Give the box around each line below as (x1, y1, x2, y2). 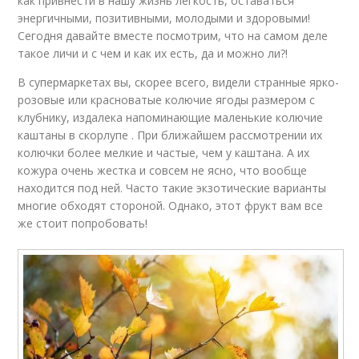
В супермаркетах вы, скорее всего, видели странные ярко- (18, 75, 340, 90)
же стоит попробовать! (18, 216, 148, 231)
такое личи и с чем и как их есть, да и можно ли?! (18, 46, 288, 61)
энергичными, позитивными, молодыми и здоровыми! (18, 10, 311, 26)
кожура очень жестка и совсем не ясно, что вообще (18, 163, 308, 178)
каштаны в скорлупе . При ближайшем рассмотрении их (18, 127, 323, 143)
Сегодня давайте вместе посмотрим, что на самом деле (18, 28, 329, 43)
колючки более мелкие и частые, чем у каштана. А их (18, 145, 310, 160)
